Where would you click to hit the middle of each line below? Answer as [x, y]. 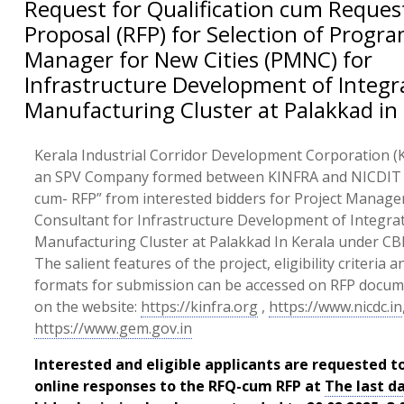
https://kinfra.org [199, 307]
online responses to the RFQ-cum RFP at [179, 386]
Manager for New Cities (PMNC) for [198, 59]
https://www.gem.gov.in [113, 328]
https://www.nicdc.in [335, 307]
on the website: [87, 307]
